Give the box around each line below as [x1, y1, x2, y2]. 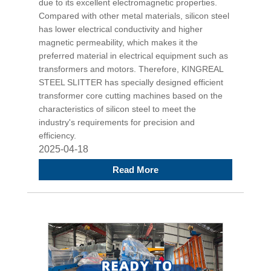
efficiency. [39, 131, 76, 141]
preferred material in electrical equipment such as [39, 51, 228, 61]
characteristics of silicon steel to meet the [39, 104, 196, 114]
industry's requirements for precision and [39, 117, 195, 128]
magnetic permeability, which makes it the [39, 38, 198, 48]
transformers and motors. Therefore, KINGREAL [39, 64, 223, 74]
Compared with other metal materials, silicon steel [39, 11, 229, 21]
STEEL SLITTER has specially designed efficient [39, 77, 223, 88]
